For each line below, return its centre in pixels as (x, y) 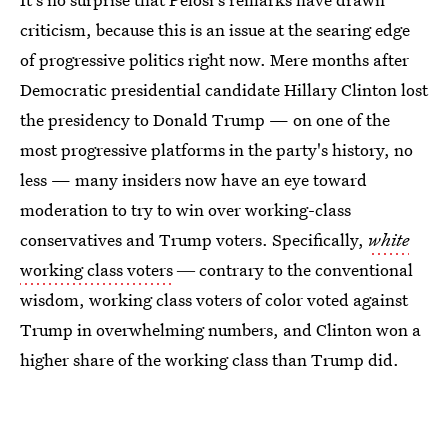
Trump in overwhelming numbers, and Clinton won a (220, 329)
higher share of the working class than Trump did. (209, 359)
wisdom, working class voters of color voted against (214, 299)
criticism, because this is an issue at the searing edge (215, 29)
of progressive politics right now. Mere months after (214, 59)
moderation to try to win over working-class (185, 209)
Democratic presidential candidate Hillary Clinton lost (224, 89)
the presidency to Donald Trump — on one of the (205, 119)
